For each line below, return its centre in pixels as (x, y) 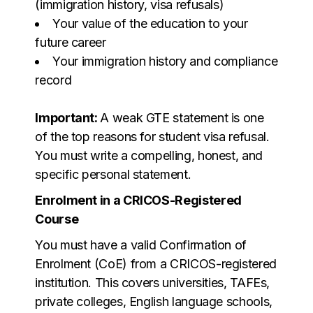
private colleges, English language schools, (154, 301)
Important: (68, 117)
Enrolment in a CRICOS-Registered (138, 200)
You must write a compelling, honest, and (149, 155)
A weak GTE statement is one (182, 117)
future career (71, 42)
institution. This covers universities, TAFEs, (153, 282)
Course (57, 219)
